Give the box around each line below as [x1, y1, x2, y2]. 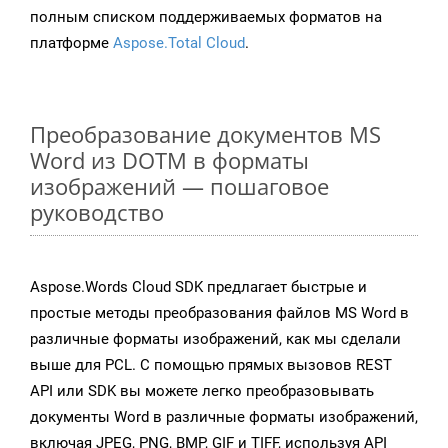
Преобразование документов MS [30, 119, 381, 150]
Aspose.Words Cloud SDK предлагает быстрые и [30, 278, 367, 297]
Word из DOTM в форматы [30, 145, 309, 176]
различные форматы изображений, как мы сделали [30, 330, 401, 349]
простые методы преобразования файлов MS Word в [30, 304, 409, 323]
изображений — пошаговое [30, 171, 329, 202]
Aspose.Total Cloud [113, 34, 245, 53]
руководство [30, 197, 164, 228]
